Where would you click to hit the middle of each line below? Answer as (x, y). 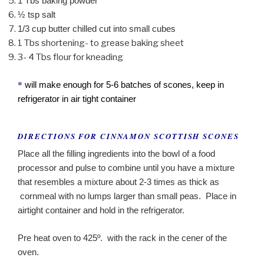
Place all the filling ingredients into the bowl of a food (116, 154)
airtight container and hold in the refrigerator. (101, 210)
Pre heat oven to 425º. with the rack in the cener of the (122, 237)
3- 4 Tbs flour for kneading (70, 57)
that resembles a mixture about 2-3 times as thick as (118, 182)
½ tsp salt (37, 15)
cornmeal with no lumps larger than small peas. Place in (127, 196)
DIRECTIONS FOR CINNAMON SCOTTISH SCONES (129, 136)
